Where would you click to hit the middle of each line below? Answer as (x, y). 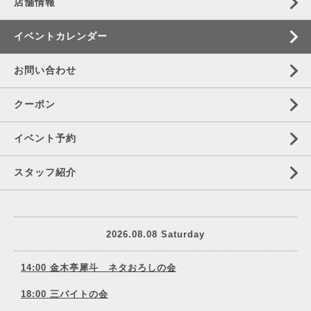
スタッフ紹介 (45, 172)
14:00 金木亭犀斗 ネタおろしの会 (99, 268)
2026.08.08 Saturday (155, 234)
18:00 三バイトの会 (65, 294)
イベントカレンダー (61, 36)
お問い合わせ (45, 70)
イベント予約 (45, 138)
